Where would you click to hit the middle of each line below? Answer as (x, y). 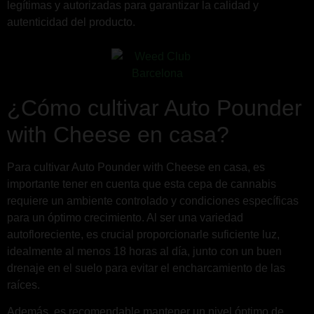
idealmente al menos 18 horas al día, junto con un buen (144, 251)
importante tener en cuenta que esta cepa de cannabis (142, 184)
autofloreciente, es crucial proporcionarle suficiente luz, (143, 234)
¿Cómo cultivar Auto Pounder (155, 108)
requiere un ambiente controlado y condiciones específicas (153, 200)
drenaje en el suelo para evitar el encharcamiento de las (146, 268)
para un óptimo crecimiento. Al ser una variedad (125, 217)
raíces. (23, 285)
